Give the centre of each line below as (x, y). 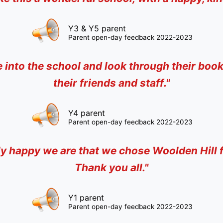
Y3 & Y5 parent (97, 28)
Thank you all (109, 167)
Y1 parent (86, 198)
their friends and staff (109, 83)
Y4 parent (86, 113)
